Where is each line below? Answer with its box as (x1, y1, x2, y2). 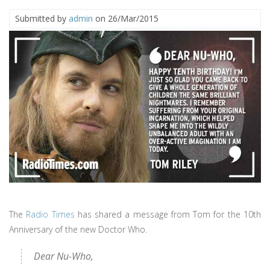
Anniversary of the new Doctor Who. (9, 224, 147, 235)
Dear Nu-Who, (34, 250, 93, 263)
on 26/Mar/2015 (93, 13, 159, 24)
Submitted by (15, 13, 69, 24)
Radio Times (26, 209, 75, 220)
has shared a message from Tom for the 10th (74, 209, 262, 220)
